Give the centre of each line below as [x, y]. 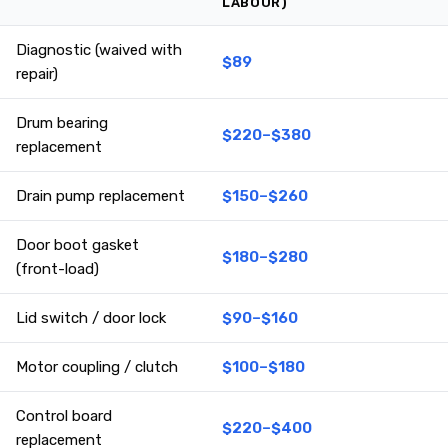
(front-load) [57, 269]
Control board [64, 416]
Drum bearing [62, 123]
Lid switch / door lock [91, 318]
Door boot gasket [77, 245]
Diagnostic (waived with [99, 50]
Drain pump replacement [100, 196]
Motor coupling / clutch [97, 367]
